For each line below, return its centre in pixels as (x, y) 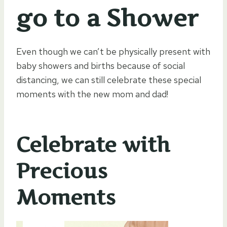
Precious (62, 171)
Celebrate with (93, 144)
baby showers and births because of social (101, 65)
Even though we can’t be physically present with (113, 51)
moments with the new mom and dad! (92, 94)
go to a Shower (107, 17)
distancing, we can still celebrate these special (109, 80)
